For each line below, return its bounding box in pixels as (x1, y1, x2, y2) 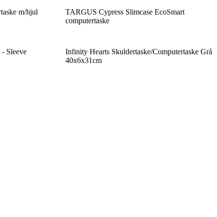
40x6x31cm (65, 56, 102, 65)
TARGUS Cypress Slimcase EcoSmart (65, 8, 185, 16)
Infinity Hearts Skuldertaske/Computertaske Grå (65, 47, 212, 56)
